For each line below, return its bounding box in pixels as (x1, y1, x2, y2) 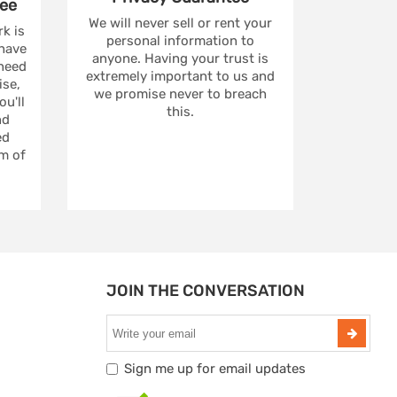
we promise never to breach (94, 86, 267, 103)
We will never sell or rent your (89, 15, 272, 32)
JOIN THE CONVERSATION (105, 281, 305, 301)
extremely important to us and (86, 68, 275, 85)
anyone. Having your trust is (92, 51, 269, 67)
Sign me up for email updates (123, 361, 306, 378)
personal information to (106, 33, 254, 50)
